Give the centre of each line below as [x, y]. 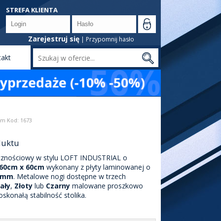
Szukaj [175, 58]
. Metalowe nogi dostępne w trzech [69, 177]
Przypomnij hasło [110, 39]
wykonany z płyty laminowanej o [97, 167]
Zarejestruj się [54, 39]
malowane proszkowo [106, 186]
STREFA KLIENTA [32, 10]
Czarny [57, 186]
